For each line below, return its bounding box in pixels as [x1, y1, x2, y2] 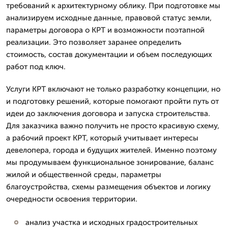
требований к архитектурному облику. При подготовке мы [6, 1, 220, 10]
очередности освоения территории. [6, 194, 137, 204]
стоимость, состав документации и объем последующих [6, 50, 212, 59]
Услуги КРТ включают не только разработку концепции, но [6, 84, 220, 94]
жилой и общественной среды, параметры [6, 170, 161, 179]
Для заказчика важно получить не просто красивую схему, [6, 121, 219, 130]
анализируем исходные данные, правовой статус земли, [6, 13, 212, 22]
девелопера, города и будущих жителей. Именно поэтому [6, 146, 217, 155]
